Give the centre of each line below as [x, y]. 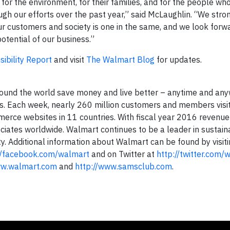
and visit [69, 60]
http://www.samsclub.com [123, 166]
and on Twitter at [123, 154]
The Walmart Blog [120, 60]
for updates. [179, 60]
